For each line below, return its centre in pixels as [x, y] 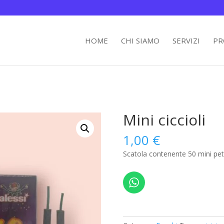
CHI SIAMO [140, 40]
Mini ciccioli [164, 120]
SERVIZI [186, 40]
